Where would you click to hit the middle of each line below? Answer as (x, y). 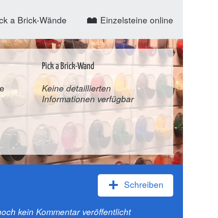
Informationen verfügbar (88, 99)
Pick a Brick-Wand (68, 66)
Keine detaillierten (76, 88)
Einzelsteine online (136, 19)
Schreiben (143, 184)
